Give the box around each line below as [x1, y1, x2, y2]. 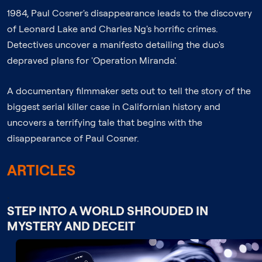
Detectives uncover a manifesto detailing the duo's [7, 39, 224, 50]
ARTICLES [7, 161, 75, 179]
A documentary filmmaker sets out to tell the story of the [7, 85, 251, 96]
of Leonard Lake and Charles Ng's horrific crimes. [7, 23, 218, 35]
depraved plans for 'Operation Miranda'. [7, 54, 177, 66]
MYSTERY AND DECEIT [7, 218, 135, 233]
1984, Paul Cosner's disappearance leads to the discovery [7, 7, 252, 19]
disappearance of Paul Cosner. [7, 132, 139, 144]
